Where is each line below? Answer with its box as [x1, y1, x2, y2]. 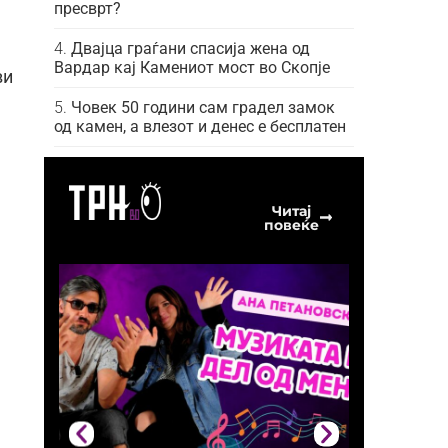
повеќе [263, 215, 319, 234]
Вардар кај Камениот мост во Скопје [54, 57, 330, 77]
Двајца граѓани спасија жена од [71, 38, 310, 58]
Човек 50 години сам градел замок [71, 97, 335, 117]
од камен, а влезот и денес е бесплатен [54, 116, 346, 136]
